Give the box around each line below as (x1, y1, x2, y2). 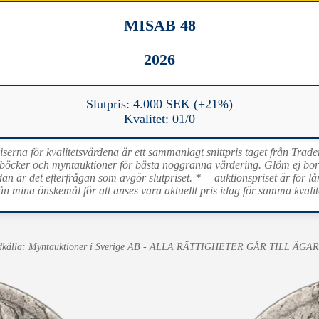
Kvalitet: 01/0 (124, 111, 195, 126)
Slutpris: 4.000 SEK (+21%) (86, 96, 233, 111)
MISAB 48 (123, 16, 196, 34)
